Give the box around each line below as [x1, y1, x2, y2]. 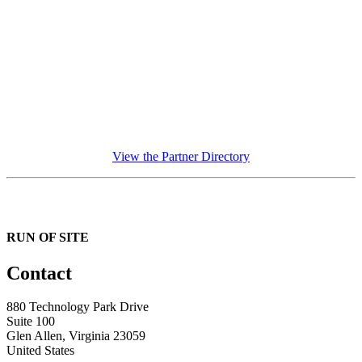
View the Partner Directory [112, 149, 250, 164]
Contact [6, 262, 72, 284]
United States [6, 343, 74, 358]
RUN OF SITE [6, 230, 89, 245]
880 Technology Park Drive [6, 300, 149, 314]
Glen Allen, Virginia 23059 [6, 329, 145, 343]
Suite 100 [6, 314, 55, 329]
